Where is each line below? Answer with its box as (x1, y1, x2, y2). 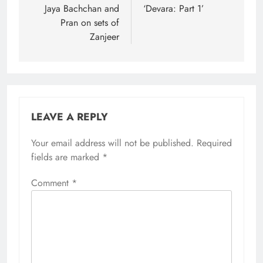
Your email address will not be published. (31, 136, 194, 150)
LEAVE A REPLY (31, 109, 108, 124)
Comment (31, 176, 72, 190)
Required (197, 136, 232, 150)
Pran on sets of (60, 15, 119, 29)
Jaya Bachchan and (45, 1, 119, 15)
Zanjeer (90, 29, 119, 43)
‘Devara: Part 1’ (143, 1, 204, 15)
